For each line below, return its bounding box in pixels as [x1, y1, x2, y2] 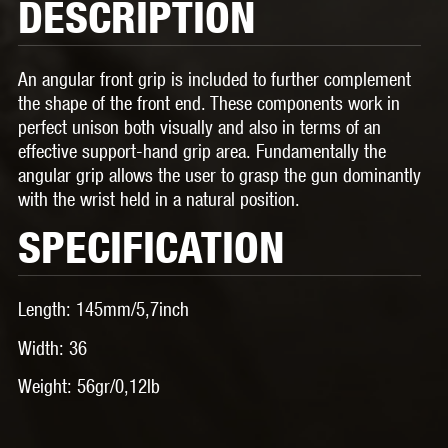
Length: [18, 297, 76, 321]
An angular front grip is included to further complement [18, 67, 411, 91]
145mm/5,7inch [76, 297, 189, 321]
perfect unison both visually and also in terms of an [18, 115, 381, 139]
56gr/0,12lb [77, 373, 160, 397]
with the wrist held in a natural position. [18, 187, 300, 211]
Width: [18, 335, 69, 359]
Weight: [18, 373, 77, 397]
